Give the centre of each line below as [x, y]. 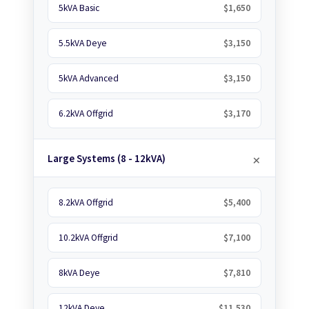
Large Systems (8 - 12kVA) [107, 158]
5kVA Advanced [89, 78]
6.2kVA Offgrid [86, 113]
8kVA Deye [79, 273]
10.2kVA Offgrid [88, 238]
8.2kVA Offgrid [86, 202]
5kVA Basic [79, 8]
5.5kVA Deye [83, 43]
